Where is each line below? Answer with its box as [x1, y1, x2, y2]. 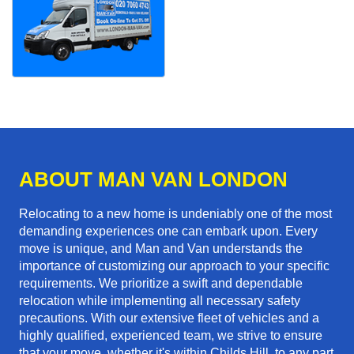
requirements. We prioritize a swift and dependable [19, 277, 303, 291]
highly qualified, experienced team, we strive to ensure [19, 329, 322, 343]
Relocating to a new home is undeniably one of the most [19, 207, 332, 221]
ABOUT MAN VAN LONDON [19, 168, 288, 192]
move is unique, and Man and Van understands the [19, 242, 303, 256]
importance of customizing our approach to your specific [19, 259, 330, 273]
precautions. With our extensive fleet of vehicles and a [19, 311, 319, 326]
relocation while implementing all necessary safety [19, 294, 300, 308]
